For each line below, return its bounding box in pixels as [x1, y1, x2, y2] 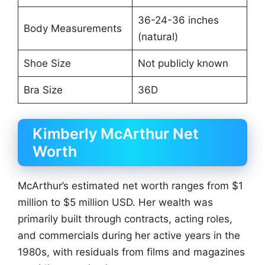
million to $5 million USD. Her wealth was [18, 196, 213, 208]
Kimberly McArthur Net [33, 124, 199, 143]
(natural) [137, 31, 178, 43]
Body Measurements [23, 22, 122, 35]
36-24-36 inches [137, 14, 219, 27]
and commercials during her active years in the [18, 229, 240, 241]
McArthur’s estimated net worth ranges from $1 [18, 179, 243, 192]
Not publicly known [137, 57, 228, 70]
